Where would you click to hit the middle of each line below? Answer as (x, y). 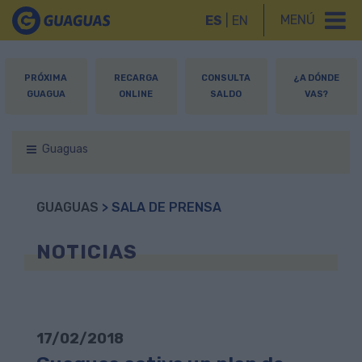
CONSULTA (226, 78)
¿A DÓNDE (316, 78)
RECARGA (136, 78)
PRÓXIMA (46, 78)
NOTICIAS (87, 252)
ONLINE (136, 94)
